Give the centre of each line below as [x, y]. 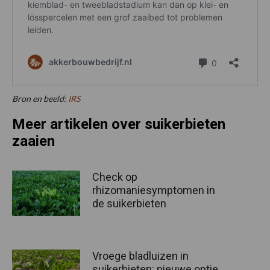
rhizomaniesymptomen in [154, 190]
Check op [115, 177]
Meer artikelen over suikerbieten [119, 124]
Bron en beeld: [40, 98]
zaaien [33, 141]
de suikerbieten [129, 203]
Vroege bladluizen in [140, 256]
